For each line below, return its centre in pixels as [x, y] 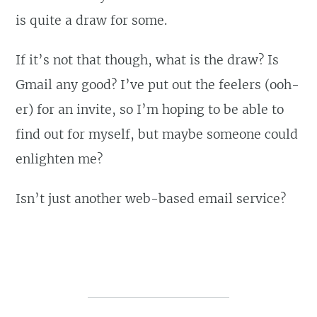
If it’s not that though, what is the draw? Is [148, 60]
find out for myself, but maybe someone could [157, 135]
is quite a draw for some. [92, 21]
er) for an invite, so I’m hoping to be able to [150, 110]
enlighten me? [59, 160]
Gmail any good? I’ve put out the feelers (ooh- [158, 85]
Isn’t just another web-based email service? [151, 199]
